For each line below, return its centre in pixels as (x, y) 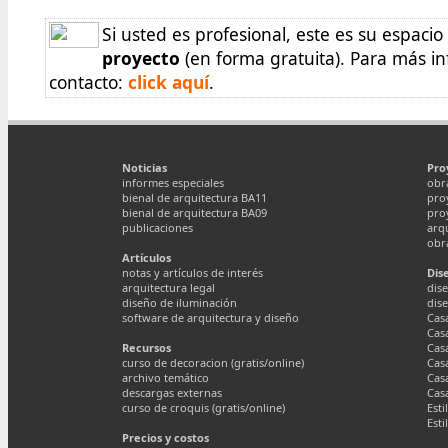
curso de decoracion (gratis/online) (213, 362)
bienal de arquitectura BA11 (194, 197)
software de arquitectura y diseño (210, 317)
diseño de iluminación (179, 302)
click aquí (168, 82)
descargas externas (172, 392)
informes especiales (173, 182)
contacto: (88, 82)
